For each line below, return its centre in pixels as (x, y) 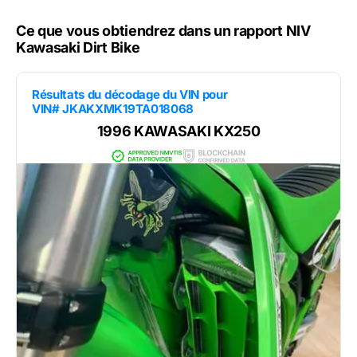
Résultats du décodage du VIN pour (130, 95)
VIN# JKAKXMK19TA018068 (113, 109)
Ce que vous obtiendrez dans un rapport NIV (163, 31)
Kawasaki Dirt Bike (78, 48)
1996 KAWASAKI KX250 (178, 131)
